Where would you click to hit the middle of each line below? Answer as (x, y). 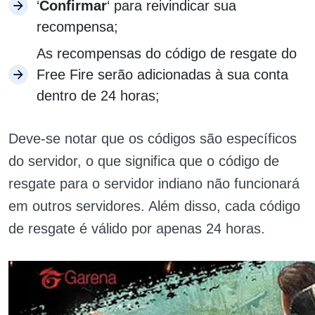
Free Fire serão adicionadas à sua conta (162, 75)
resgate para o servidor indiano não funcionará (154, 184)
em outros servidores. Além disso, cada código (154, 206)
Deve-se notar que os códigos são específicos (153, 139)
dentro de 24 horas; (98, 96)
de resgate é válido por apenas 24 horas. (137, 229)
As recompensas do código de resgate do (167, 53)
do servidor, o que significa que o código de (144, 161)
